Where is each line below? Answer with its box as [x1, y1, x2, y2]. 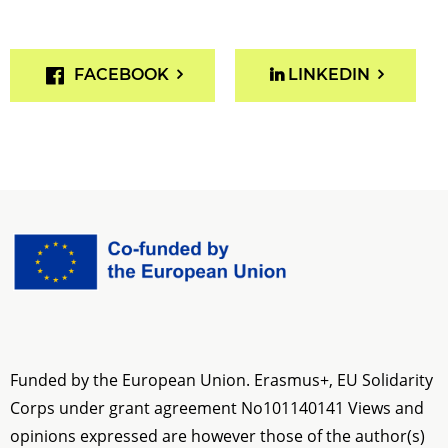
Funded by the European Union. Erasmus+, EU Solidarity [10, 368, 433, 391]
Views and [348, 396, 424, 419]
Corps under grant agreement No [10, 396, 263, 419]
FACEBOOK [74, 65, 169, 85]
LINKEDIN [287, 65, 370, 85]
